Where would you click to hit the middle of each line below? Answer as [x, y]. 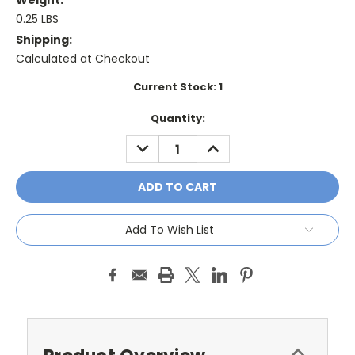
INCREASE [229, 143]
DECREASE [160, 143]
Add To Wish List [170, 230]
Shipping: [44, 40]
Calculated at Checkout [83, 59]
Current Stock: [176, 87]
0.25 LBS [37, 19]
